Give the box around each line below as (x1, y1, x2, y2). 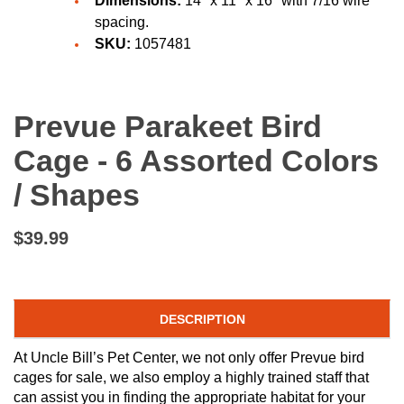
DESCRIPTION (159, 311, 245, 326)
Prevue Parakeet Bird (14, 109, 322, 143)
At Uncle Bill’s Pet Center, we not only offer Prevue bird (14, 349, 364, 365)
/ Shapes (14, 178, 140, 212)
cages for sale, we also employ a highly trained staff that (14, 369, 369, 385)
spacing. (95, 14, 149, 30)
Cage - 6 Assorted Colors (14, 143, 379, 178)
